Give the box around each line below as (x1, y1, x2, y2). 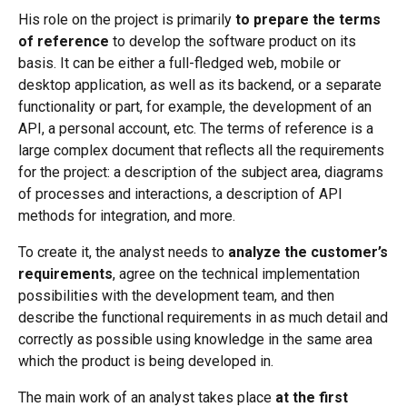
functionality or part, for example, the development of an (18, 97, 372, 115)
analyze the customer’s (228, 243, 388, 261)
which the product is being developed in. (18, 352, 273, 370)
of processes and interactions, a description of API (18, 184, 342, 203)
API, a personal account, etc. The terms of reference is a (18, 119, 373, 137)
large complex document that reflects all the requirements (18, 141, 384, 159)
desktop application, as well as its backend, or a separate (18, 75, 382, 94)
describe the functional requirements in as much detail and (18, 308, 388, 326)
